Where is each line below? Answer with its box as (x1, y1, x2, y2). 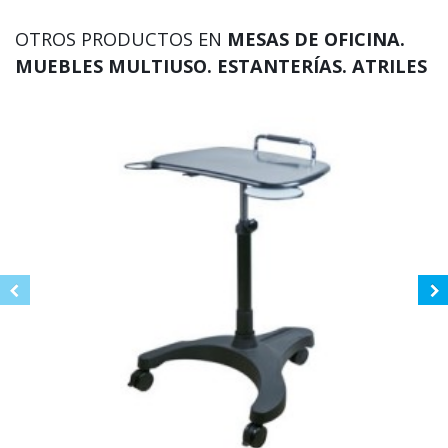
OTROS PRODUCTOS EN (15, 27, 227, 52)
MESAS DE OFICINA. (227, 27, 405, 52)
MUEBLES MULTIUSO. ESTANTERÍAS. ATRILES (15, 54, 427, 79)
